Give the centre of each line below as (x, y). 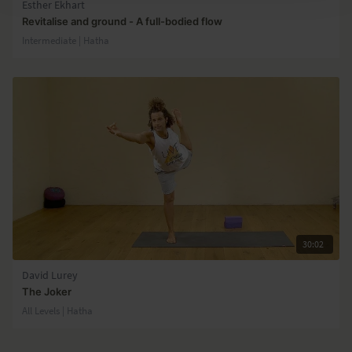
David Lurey (50, 275)
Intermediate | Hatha (66, 40)
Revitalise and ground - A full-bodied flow (122, 21)
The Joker (47, 291)
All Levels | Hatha (57, 310)
